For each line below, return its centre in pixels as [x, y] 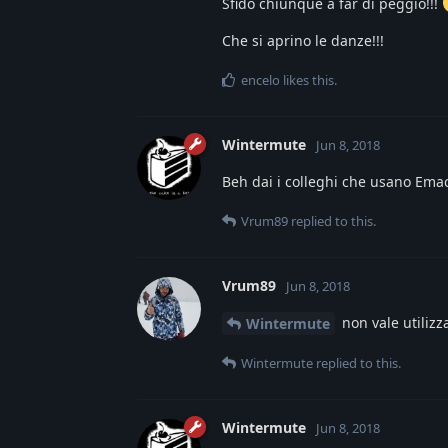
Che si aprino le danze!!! [303, 40]
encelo [260, 79]
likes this [307, 79]
